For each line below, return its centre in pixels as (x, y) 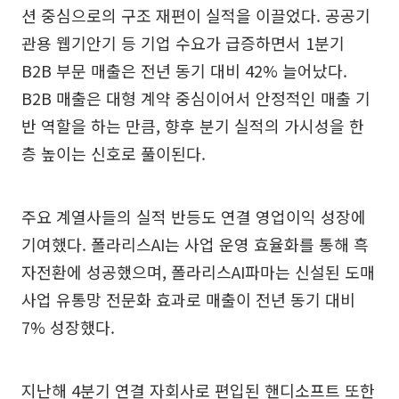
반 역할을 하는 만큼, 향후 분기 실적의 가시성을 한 (193, 126)
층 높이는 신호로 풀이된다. (114, 154)
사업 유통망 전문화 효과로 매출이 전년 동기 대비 (188, 300)
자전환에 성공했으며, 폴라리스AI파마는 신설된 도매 (198, 272)
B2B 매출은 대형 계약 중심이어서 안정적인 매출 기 (196, 98)
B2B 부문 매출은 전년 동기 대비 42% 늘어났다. (184, 71)
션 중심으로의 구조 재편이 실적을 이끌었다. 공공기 (196, 16)
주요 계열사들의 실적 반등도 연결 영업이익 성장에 (194, 217)
